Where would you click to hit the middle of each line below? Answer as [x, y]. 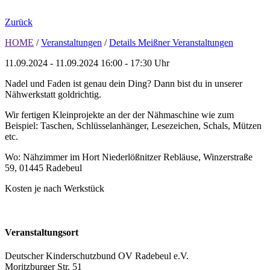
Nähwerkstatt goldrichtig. [53, 94]
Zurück [19, 22]
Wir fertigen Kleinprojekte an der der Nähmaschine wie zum [119, 115]
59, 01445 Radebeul [43, 168]
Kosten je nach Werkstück [55, 188]
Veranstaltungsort [42, 233]
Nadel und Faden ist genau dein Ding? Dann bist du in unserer [124, 83]
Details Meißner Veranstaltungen [171, 42]
